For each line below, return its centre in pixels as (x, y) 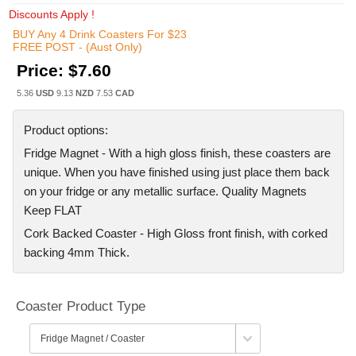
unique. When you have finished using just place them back (177, 172)
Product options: (68, 130)
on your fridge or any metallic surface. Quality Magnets (165, 191)
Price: (40, 70)
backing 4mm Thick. (78, 252)
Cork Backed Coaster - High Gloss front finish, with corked (176, 233)
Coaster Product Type (81, 306)
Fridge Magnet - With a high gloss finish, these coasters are (177, 153)
